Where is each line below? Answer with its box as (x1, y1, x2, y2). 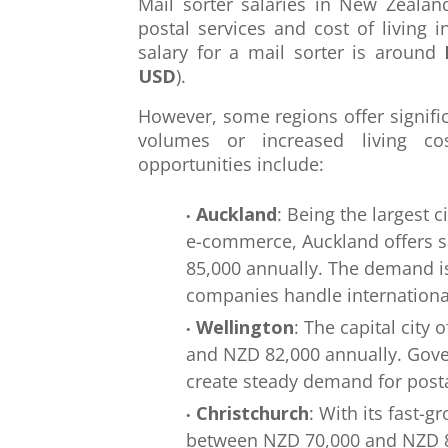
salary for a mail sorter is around (138, 40, 445, 64)
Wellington (196, 315, 294, 339)
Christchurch (196, 401, 309, 425)
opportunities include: (138, 152, 324, 176)
